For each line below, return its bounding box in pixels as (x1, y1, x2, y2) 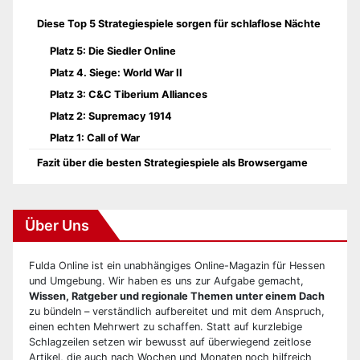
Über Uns (25, 216, 89, 234)
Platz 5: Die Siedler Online (50, 44, 176, 57)
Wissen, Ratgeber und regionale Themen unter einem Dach (29, 289, 325, 302)
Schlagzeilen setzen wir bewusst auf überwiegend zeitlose (29, 335, 311, 348)
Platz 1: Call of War (50, 131, 140, 144)
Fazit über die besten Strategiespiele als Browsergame (37, 156, 308, 169)
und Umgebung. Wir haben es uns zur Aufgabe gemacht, (29, 274, 304, 287)
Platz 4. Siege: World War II (50, 66, 182, 79)
